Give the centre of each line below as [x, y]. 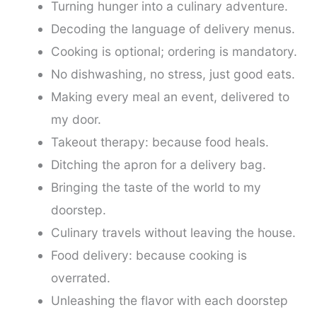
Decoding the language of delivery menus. [173, 28]
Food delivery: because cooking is [149, 255]
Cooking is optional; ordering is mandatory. [174, 51]
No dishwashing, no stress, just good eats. [173, 74]
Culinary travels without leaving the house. [173, 232]
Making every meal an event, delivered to [170, 96]
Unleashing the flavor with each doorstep [169, 300]
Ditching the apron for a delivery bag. [158, 164]
